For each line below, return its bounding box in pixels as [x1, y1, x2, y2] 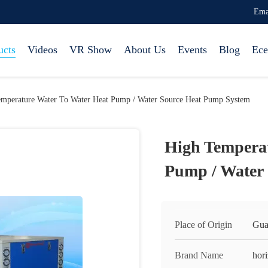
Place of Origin [175, 220, 232, 230]
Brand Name [175, 250, 223, 260]
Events [178, 44, 207, 56]
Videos [28, 44, 57, 56]
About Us [124, 44, 166, 56]
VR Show [69, 44, 112, 56]
